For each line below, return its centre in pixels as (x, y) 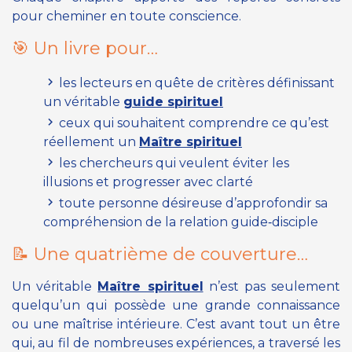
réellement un (91, 141)
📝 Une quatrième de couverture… (160, 254)
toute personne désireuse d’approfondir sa (193, 203)
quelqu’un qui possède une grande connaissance (176, 305)
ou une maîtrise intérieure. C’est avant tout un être (176, 324)
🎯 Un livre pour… (85, 48)
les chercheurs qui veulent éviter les (174, 163)
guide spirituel (173, 101)
